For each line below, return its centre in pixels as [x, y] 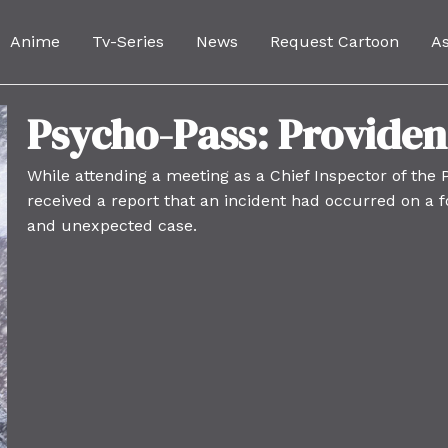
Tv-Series [127, 41]
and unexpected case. [112, 225]
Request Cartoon [334, 41]
